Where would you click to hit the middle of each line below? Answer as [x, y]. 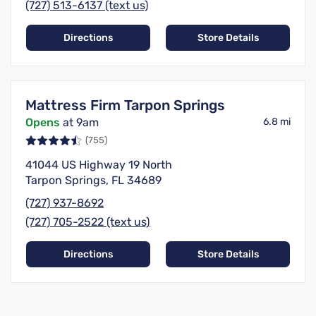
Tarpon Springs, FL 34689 [93, 181]
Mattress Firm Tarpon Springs [125, 105]
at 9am [79, 123]
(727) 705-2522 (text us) [88, 222]
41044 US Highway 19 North [99, 165]
